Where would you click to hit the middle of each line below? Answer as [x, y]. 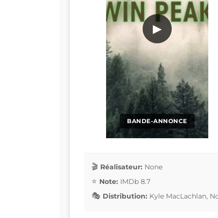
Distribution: [125, 196]
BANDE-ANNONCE [157, 121]
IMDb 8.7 [135, 181]
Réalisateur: [121, 167]
